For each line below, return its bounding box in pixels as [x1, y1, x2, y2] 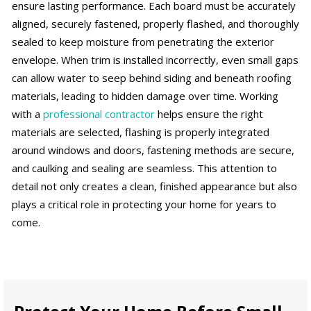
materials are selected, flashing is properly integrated [12, 125, 269, 140]
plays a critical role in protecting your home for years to [12, 197, 276, 212]
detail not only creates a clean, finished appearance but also [12, 179, 297, 194]
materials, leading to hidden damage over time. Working [12, 89, 278, 103]
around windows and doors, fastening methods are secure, [12, 143, 294, 158]
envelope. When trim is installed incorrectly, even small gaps [12, 53, 299, 67]
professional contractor [43, 107, 155, 121]
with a [12, 107, 43, 121]
